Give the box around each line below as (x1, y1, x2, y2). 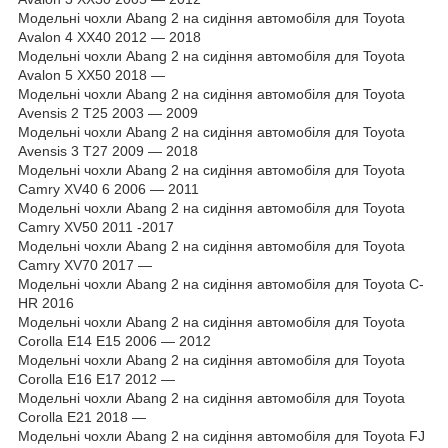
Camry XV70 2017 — (18, 256, 152, 273)
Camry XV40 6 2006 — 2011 (18, 180, 199, 197)
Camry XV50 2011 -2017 (18, 218, 174, 235)
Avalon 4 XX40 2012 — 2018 (18, 28, 201, 45)
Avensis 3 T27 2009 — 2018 (18, 142, 198, 159)
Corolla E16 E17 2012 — (18, 370, 175, 387)
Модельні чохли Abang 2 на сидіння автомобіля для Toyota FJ (18, 427, 425, 444)
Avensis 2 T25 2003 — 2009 (18, 104, 198, 121)
